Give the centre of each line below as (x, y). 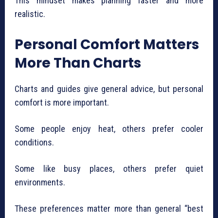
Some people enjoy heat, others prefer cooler (109, 129)
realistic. (30, 14)
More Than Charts (78, 63)
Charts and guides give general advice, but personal (109, 89)
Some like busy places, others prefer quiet (109, 169)
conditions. (34, 143)
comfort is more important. (62, 103)
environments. (40, 182)
